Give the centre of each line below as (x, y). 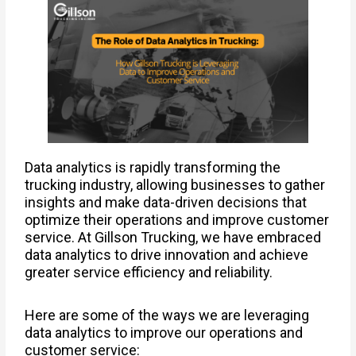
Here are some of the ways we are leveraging (167, 315)
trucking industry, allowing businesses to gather (175, 185)
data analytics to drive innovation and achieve (167, 255)
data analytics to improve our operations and (164, 332)
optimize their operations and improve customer (177, 220)
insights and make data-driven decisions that (166, 202)
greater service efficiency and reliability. (149, 272)
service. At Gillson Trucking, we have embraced (173, 237)
